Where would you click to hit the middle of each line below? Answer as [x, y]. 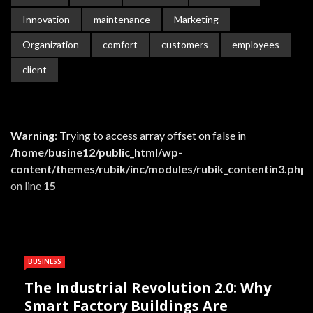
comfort [120, 45]
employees [256, 45]
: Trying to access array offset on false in [150, 136]
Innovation [46, 20]
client [35, 70]
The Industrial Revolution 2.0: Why [148, 288]
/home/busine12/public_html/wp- [96, 152]
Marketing [196, 20]
